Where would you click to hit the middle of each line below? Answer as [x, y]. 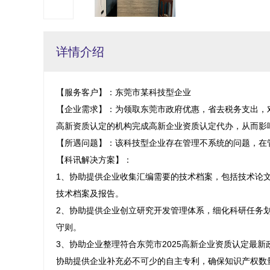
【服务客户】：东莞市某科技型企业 [124, 92]
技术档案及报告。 [90, 193]
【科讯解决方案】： [94, 160]
